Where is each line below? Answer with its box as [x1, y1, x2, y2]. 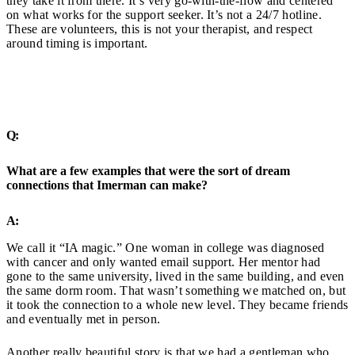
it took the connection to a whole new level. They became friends [6, 297, 349, 311]
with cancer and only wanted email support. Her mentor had [6, 254, 321, 269]
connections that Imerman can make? [6, 177, 208, 192]
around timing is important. [6, 36, 148, 51]
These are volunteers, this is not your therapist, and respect [6, 22, 313, 36]
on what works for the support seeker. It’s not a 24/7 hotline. [6, 8, 322, 22]
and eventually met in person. [6, 311, 161, 326]
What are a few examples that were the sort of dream [6, 163, 290, 177]
